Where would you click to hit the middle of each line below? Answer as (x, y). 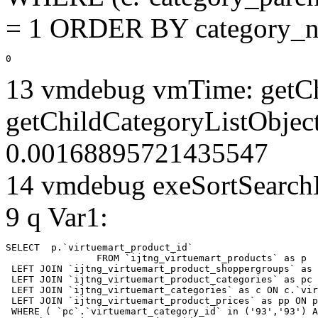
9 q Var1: (57, 216)
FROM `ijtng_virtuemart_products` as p (51, 258)
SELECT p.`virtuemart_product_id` (102, 247)
